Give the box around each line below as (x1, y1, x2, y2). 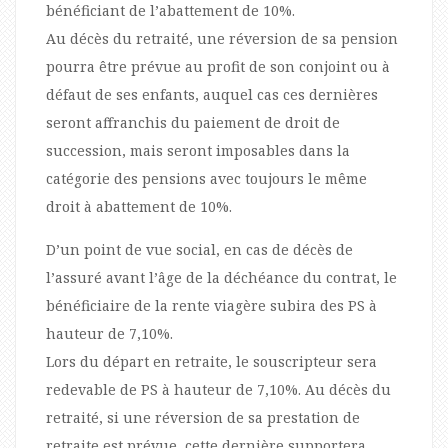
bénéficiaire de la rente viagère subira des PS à (46, 295, 377, 315)
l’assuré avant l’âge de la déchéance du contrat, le (46, 267, 397, 287)
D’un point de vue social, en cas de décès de (46, 239, 353, 259)
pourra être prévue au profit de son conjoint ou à (46, 56, 390, 76)
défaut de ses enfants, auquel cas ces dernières (46, 84, 378, 104)
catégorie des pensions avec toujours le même (46, 168, 367, 188)
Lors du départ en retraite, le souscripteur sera (46, 351, 377, 371)
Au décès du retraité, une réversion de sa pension (46, 28, 398, 48)
